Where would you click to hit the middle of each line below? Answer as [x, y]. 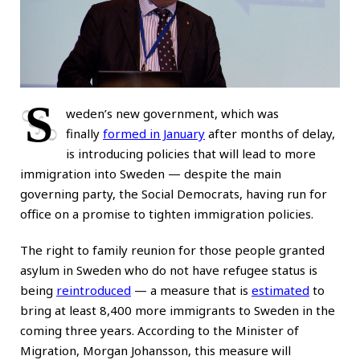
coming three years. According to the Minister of [160, 330]
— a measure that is [191, 290]
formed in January [154, 133]
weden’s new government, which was [172, 113]
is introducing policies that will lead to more [191, 153]
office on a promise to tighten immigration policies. [167, 213]
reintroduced [94, 290]
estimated [280, 290]
